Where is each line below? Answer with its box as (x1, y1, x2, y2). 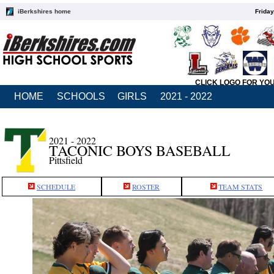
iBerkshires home (18, 8, 71, 15)
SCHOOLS (57, 91, 105, 102)
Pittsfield (49, 154, 83, 166)
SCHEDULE (37, 182, 75, 191)
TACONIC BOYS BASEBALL (49, 141, 231, 160)
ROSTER (132, 182, 160, 191)
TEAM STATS (218, 182, 263, 191)
